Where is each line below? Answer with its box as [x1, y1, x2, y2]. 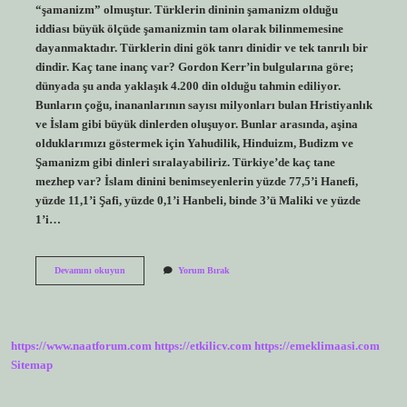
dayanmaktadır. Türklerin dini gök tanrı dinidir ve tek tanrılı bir [35, 41, 368, 55]
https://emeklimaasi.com [254, 340, 380, 353]
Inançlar [124, 289, 158, 300]
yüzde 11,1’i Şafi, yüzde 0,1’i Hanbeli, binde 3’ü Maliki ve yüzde [35, 194, 361, 207]
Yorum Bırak [177, 264, 230, 275]
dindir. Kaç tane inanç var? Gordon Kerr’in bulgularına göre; [35, 60, 353, 74]
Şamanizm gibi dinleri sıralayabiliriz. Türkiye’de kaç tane [35, 155, 335, 169]
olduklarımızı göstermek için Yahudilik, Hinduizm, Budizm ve [35, 136, 353, 150]
